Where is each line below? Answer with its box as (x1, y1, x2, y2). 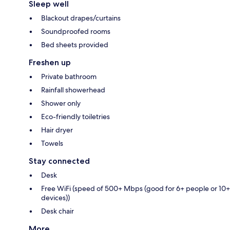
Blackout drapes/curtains (41, 13, 121, 23)
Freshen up (29, 57, 71, 67)
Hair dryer (41, 125, 73, 135)
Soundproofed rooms (41, 26, 110, 36)
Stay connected (29, 156, 90, 166)
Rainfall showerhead (41, 85, 105, 94)
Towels (41, 138, 63, 148)
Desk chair (41, 206, 74, 216)
